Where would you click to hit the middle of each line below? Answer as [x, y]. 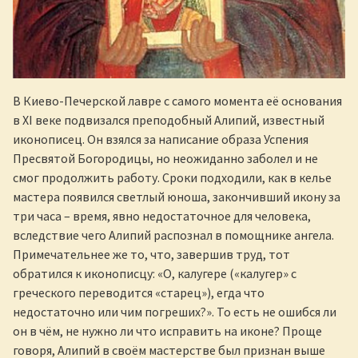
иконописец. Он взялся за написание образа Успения [161, 139]
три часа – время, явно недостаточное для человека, [162, 216]
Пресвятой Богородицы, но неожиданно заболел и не [165, 159]
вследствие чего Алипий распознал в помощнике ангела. [173, 235]
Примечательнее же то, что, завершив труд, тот [151, 255]
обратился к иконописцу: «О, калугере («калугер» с [155, 274]
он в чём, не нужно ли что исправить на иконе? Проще [167, 331]
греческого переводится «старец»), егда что [139, 293]
